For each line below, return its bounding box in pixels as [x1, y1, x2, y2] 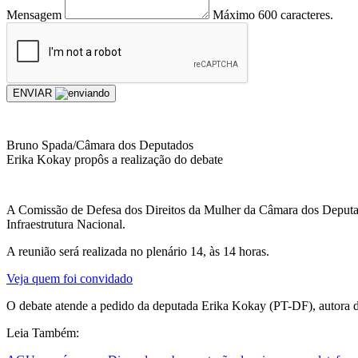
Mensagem [6, 7, 62, 22]
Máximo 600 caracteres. [213, 7, 333, 22]
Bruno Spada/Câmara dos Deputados [6, 137, 193, 152]
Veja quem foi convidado [6, 271, 133, 285]
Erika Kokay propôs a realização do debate [6, 152, 223, 166]
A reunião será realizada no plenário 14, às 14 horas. [6, 244, 269, 258]
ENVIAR [13, 86, 55, 99]
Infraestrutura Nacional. [6, 217, 125, 231]
